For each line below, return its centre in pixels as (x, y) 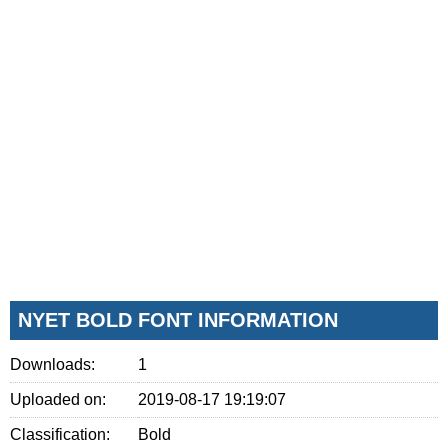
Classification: (60, 434)
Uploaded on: (58, 399)
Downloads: (52, 364)
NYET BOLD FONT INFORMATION (178, 319)
